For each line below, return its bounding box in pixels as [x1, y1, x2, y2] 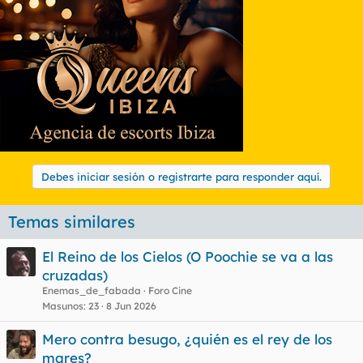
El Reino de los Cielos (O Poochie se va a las [42, 247, 333, 265]
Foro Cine [148, 284, 192, 297]
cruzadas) [42, 266, 108, 284]
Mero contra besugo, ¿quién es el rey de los [42, 330, 332, 348]
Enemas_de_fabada [42, 284, 141, 297]
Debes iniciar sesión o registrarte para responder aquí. [41, 169, 322, 183]
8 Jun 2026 [106, 299, 156, 312]
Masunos [42, 299, 83, 312]
